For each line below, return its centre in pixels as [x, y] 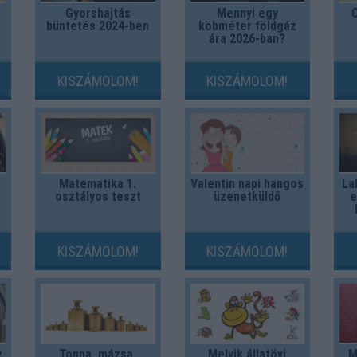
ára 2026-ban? [247, 39]
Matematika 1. [98, 184]
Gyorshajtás [98, 14]
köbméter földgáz [247, 26]
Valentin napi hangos [247, 184]
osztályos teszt [98, 197]
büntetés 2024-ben [98, 26]
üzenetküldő [247, 197]
